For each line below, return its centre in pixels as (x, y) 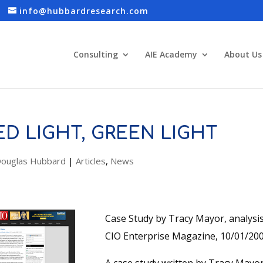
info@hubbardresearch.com (84, 11)
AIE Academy (171, 54)
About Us (243, 54)
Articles (90, 161)
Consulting (95, 54)
